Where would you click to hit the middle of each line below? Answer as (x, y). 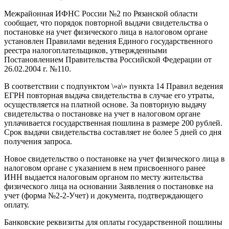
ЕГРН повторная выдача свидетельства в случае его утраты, (109, 95)
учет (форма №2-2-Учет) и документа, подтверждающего (104, 195)
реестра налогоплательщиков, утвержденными (86, 50)
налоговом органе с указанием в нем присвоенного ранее (105, 168)
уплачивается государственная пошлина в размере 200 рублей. (113, 123)
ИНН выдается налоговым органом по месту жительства (104, 177)
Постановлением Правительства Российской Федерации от (108, 59)
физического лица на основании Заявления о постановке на (109, 186)
